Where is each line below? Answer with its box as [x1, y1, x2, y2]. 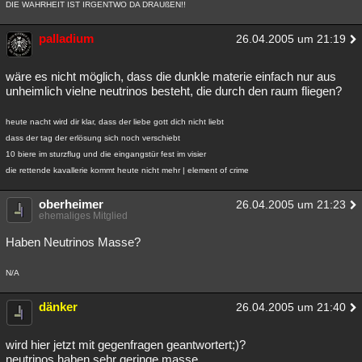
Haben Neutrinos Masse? [6, 235, 141, 249]
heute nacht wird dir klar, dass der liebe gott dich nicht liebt [6, 117, 224, 126]
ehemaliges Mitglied [39, 210, 128, 221]
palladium [39, 32, 94, 45]
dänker [39, 300, 78, 314]
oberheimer [39, 197, 103, 211]
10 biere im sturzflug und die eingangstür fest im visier [6, 149, 206, 158]
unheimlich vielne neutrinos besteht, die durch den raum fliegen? [6, 84, 342, 98]
